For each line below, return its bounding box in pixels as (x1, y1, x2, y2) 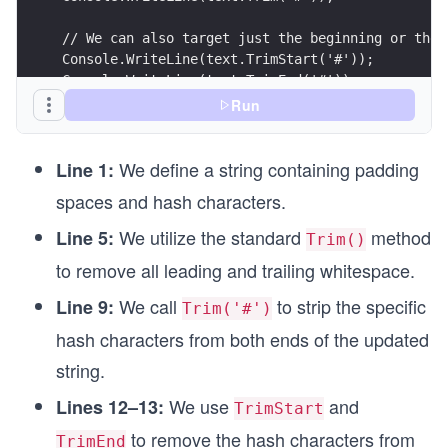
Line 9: (56, 293, 114, 320)
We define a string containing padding (114, 155, 419, 182)
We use (164, 392, 234, 419)
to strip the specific (272, 292, 426, 319)
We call (114, 292, 182, 319)
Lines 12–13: (56, 393, 164, 420)
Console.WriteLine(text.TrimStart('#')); (62, 51, 374, 68)
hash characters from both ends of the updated (56, 325, 429, 352)
